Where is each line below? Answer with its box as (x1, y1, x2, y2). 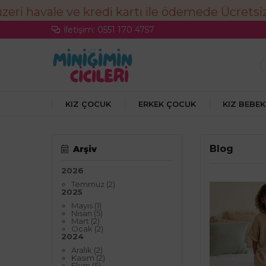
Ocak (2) (71, 224, 103, 233)
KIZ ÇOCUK (65, 99, 111, 109)
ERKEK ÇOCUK (138, 99, 196, 109)
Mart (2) (71, 216, 100, 226)
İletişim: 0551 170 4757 (64, 24, 154, 35)
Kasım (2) (71, 253, 105, 262)
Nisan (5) (71, 208, 103, 218)
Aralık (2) (71, 245, 103, 255)
